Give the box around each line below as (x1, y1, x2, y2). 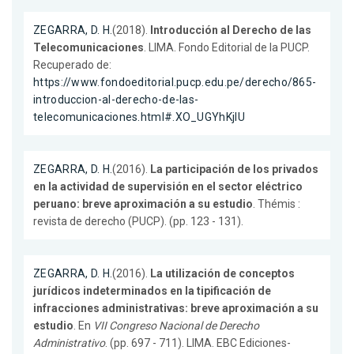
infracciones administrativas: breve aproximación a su (33, 302, 318, 315)
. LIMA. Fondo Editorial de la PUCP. (144, 41, 310, 55)
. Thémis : (253, 198, 300, 211)
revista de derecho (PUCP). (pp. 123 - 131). (33, 215, 243, 228)
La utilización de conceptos (150, 267, 296, 281)
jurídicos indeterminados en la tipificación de (33, 284, 271, 298)
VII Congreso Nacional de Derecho (93, 319, 259, 333)
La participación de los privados (150, 163, 319, 176)
